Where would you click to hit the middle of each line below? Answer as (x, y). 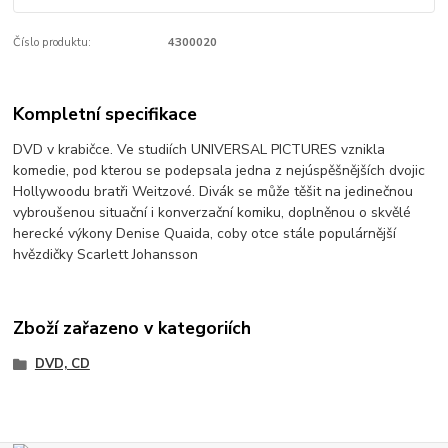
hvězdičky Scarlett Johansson (106, 254)
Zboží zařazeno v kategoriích (132, 328)
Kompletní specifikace (105, 113)
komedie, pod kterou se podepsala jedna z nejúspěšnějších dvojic (219, 170)
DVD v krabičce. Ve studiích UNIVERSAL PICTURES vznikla (199, 149)
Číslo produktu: (52, 43)
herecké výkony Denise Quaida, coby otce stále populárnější (205, 233)
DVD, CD (62, 363)
